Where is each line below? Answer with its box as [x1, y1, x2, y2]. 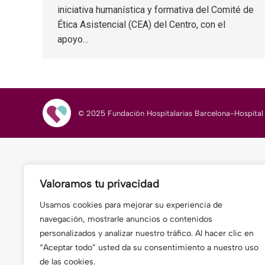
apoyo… [57, 34, 89, 45]
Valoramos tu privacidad [40, 177, 159, 190]
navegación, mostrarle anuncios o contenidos [40, 214, 212, 224]
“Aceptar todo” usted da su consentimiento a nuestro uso [40, 243, 258, 253]
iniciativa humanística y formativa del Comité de [57, 4, 254, 15]
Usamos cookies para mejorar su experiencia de [40, 200, 222, 210]
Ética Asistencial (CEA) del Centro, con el [57, 19, 225, 30]
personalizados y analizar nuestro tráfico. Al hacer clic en [40, 228, 254, 238]
